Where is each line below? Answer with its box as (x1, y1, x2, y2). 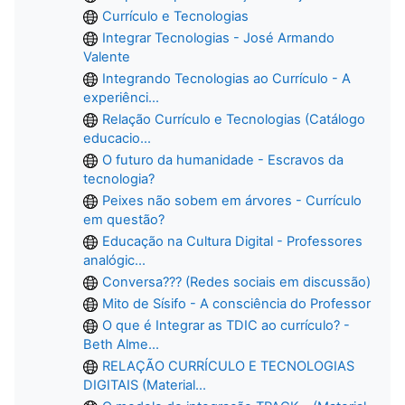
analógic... (83, 251, 146, 268)
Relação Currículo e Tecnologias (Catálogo (102, 110, 365, 127)
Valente (83, 48, 130, 65)
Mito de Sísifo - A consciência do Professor (102, 295, 371, 312)
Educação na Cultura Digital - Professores (102, 232, 363, 250)
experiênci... (83, 89, 159, 106)
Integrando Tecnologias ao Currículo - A (102, 70, 351, 87)
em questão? (83, 211, 165, 228)
